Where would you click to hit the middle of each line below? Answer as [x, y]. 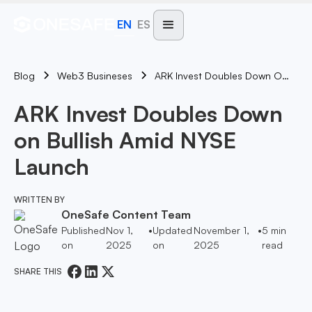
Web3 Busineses [95, 76]
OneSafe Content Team [126, 214]
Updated [172, 230]
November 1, [221, 230]
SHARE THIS [40, 271]
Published [83, 230]
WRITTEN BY [39, 200]
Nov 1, [119, 230]
